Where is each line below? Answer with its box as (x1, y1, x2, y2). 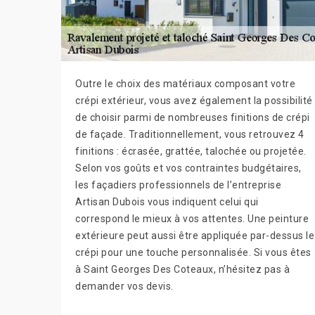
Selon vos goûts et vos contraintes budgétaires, (75, 162, 302, 174)
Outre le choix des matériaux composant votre (75, 78, 295, 89)
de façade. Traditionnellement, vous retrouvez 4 (75, 129, 304, 140)
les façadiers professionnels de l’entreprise (75, 179, 281, 191)
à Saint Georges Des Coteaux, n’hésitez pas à (75, 264, 290, 275)
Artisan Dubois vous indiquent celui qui (75, 196, 259, 207)
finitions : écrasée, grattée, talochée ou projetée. (75, 146, 307, 157)
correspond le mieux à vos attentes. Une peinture (75, 213, 309, 224)
